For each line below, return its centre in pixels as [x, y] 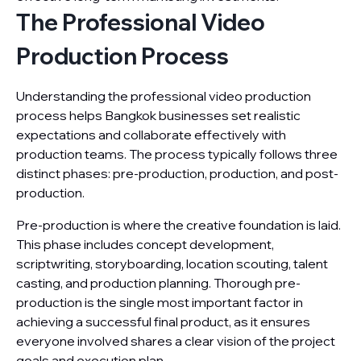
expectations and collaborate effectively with [151, 135]
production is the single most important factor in [160, 302]
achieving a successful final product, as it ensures [163, 322]
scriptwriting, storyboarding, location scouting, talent [172, 263]
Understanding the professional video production [164, 96]
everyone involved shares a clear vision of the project [176, 341]
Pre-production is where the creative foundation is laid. [178, 225]
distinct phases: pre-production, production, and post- [177, 173]
